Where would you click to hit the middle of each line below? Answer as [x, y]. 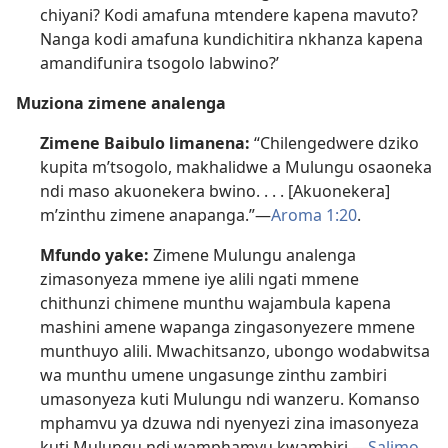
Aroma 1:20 [314, 215]
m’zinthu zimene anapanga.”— [155, 215]
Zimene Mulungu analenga [252, 255]
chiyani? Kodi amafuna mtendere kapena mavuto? [229, 15]
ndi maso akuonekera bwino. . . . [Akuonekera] [215, 191]
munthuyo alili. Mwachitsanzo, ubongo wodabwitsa [235, 351]
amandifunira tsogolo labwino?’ [159, 63]
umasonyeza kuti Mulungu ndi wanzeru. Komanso [230, 399]
